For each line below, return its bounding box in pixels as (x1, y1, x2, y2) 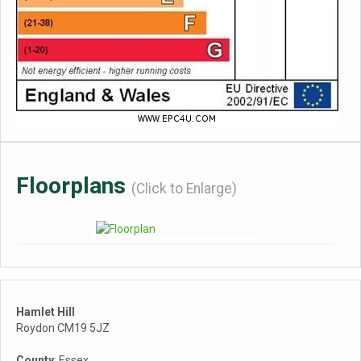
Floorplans (16, 172, 131, 199)
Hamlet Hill (16, 305, 75, 318)
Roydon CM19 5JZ (16, 322, 110, 334)
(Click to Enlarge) (131, 180, 237, 197)
